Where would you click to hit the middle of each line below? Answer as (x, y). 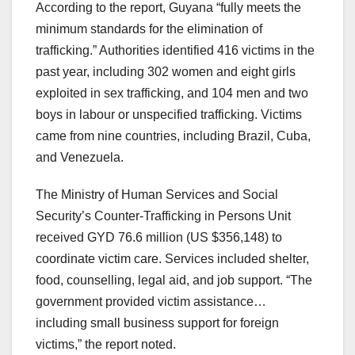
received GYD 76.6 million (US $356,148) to (159, 238)
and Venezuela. (80, 158)
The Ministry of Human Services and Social (157, 195)
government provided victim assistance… (151, 302)
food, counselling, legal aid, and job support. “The (174, 281)
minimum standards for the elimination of (149, 29)
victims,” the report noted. (106, 345)
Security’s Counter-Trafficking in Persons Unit (163, 216)
